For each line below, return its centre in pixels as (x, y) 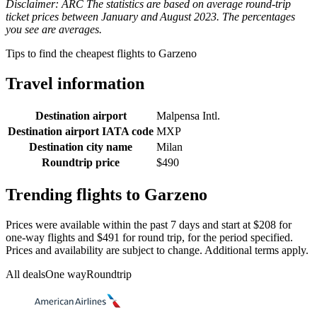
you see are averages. (54, 29)
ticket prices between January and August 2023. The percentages (150, 17)
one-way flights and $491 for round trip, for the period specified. (149, 237)
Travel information (75, 83)
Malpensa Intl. (188, 115)
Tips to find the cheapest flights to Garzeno (101, 53)
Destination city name (81, 146)
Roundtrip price (81, 162)
